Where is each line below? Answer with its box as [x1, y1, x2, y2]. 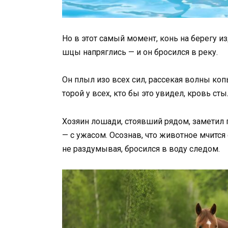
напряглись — [83, 47, 136, 58]
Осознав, [109, 130, 145, 140]
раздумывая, [73, 144, 125, 154]
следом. [189, 144, 220, 154]
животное [159, 130, 199, 140]
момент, [127, 34, 160, 44]
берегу [191, 34, 219, 44]
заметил [192, 116, 226, 126]
